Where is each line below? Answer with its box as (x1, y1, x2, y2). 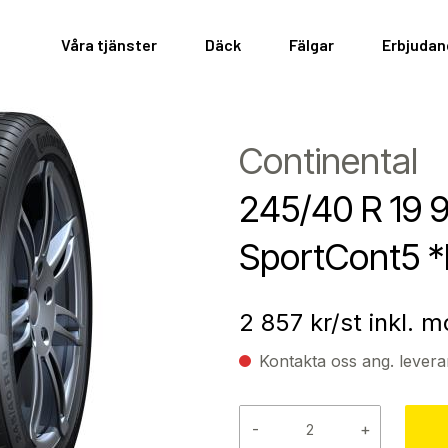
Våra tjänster (61, 35, 157, 54)
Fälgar (289, 35, 334, 54)
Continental (239, 139, 418, 184)
